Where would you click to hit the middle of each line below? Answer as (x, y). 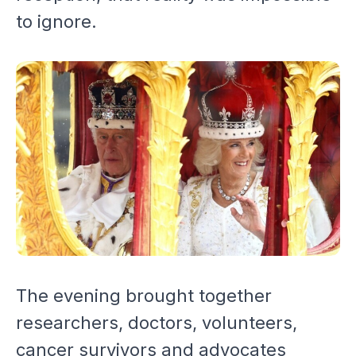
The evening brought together (144, 295)
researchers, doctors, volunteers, (157, 322)
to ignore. (56, 21)
